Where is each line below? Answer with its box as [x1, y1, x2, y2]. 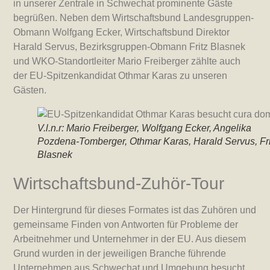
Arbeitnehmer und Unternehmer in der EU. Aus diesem [13, 234, 246, 245]
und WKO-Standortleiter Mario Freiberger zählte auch [13, 56, 241, 67]
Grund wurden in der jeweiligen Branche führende [13, 248, 227, 259]
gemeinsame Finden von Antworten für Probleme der [13, 219, 239, 230]
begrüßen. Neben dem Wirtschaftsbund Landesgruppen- [13, 13, 254, 24]
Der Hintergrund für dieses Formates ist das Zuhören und [13, 205, 257, 216]
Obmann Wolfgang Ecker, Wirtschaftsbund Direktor [13, 27, 230, 38]
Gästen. [13, 85, 47, 96]
